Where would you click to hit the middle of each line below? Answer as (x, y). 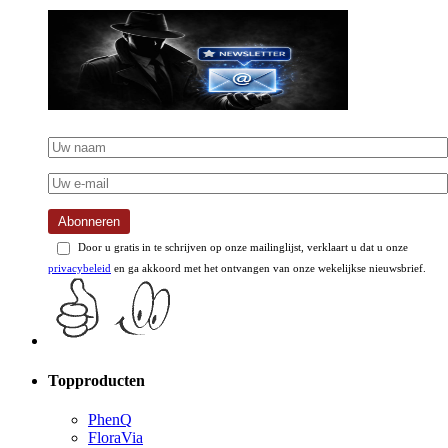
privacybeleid (79, 268)
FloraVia (115, 437)
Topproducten (96, 380)
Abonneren (89, 222)
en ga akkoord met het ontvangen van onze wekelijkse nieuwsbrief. (268, 268)
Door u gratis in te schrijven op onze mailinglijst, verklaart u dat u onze (241, 247)
